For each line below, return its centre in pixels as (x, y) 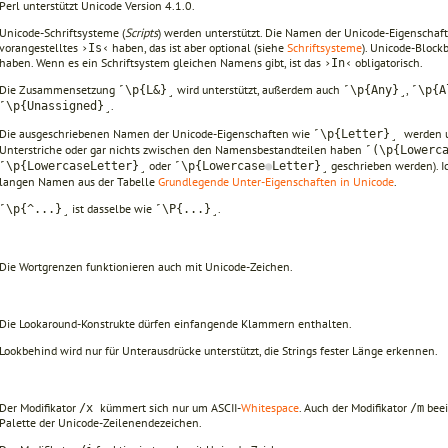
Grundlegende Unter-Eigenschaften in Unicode (276, 181)
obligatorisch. (387, 62)
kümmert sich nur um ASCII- (170, 407)
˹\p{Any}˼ (374, 89)
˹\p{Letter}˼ (358, 133)
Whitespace (270, 407)
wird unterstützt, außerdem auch (258, 89)
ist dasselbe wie (112, 208)
